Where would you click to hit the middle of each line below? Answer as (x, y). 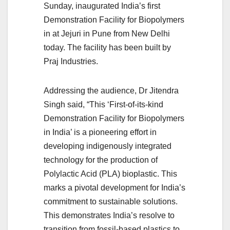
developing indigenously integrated (108, 146)
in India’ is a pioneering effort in (100, 132)
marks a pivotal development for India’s (114, 188)
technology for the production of (101, 160)
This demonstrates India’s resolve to (109, 216)
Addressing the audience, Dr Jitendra (111, 91)
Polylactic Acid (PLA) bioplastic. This (110, 174)
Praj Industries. (71, 62)
